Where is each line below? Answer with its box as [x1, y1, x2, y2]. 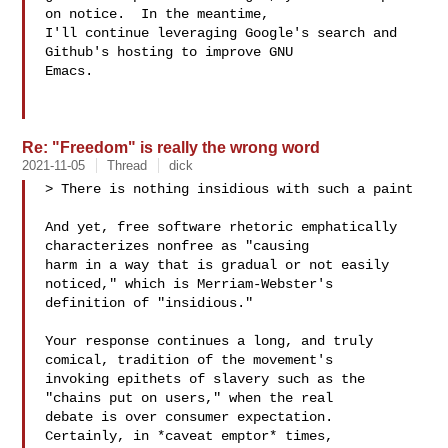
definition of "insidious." [45, 295, 254, 311]
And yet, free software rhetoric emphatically [45, 219, 398, 235]
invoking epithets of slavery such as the [45, 371, 366, 387]
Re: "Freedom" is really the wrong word [22, 138, 321, 156]
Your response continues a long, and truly [45, 333, 374, 349]
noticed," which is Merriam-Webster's [45, 276, 334, 292]
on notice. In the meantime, [45, 6, 270, 22]
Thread [107, 158, 148, 173]
